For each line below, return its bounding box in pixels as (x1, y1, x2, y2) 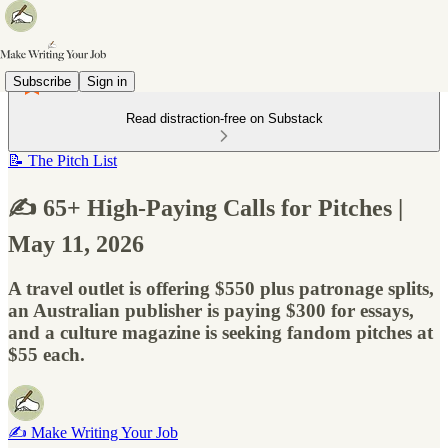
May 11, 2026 (8, 230, 144, 257)
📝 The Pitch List (8, 152, 117, 169)
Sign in (87, 73, 127, 89)
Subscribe (13, 73, 71, 89)
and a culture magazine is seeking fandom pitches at (8, 321, 433, 343)
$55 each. (8, 343, 85, 365)
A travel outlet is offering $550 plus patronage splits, (8, 277, 434, 299)
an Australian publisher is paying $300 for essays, (8, 299, 414, 321)
